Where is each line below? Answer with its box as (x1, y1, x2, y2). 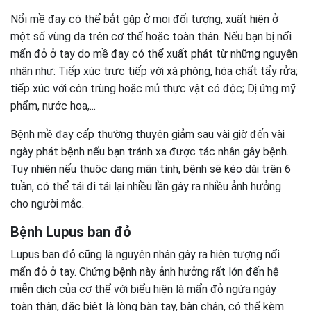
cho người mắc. (10, 197, 84, 210)
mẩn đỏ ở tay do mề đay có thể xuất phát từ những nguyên (10, 47, 298, 60)
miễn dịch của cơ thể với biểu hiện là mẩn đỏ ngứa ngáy (10, 283, 276, 296)
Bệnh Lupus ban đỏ (10, 224, 131, 240)
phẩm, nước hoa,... (10, 99, 96, 112)
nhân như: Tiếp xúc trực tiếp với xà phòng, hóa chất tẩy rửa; (10, 65, 298, 78)
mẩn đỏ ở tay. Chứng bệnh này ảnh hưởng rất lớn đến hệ (10, 265, 279, 278)
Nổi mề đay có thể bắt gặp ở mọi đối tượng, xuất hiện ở (10, 12, 278, 26)
